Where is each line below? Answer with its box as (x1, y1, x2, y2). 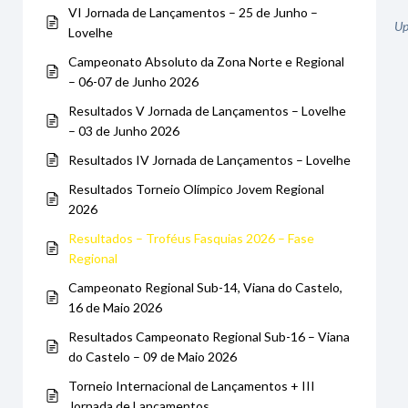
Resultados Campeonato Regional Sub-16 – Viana (68, 328, 350, 344)
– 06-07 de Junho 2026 (68, 73, 199, 89)
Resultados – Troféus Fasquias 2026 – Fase (68, 229, 314, 246)
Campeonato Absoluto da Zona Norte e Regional (68, 53, 344, 69)
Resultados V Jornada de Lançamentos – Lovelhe (68, 102, 346, 118)
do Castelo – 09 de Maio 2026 (68, 348, 237, 364)
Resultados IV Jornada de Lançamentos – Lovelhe (68, 151, 351, 168)
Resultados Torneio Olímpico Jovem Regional (68, 180, 324, 197)
